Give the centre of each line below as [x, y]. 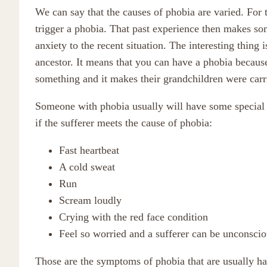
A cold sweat [87, 167]
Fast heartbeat [89, 150]
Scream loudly [90, 200]
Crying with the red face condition [133, 217]
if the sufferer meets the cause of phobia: [124, 123]
